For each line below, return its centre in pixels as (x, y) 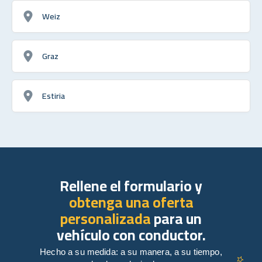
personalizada (106, 218)
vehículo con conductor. (131, 235)
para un (176, 218)
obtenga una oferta (131, 202)
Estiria (54, 95)
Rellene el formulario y (131, 185)
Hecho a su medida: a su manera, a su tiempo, (131, 251)
